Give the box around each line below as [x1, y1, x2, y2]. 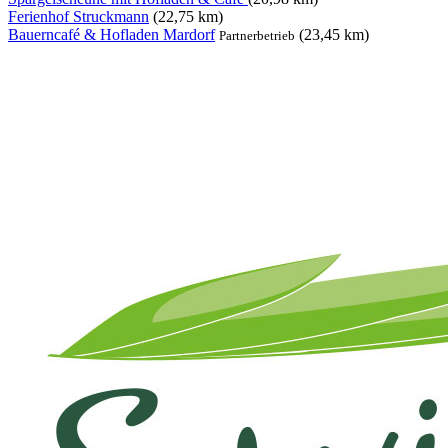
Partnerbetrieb [219, 28, 295, 44]
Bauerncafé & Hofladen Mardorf [8, 26, 215, 44]
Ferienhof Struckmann [8, 8, 149, 26]
